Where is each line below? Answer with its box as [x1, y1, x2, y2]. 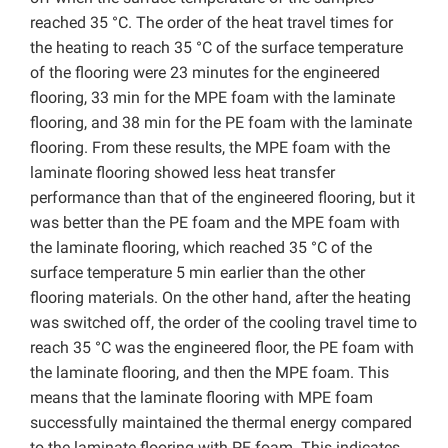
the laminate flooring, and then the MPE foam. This [30, 362, 389, 382]
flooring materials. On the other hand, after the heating [30, 287, 411, 307]
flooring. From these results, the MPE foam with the [30, 137, 390, 157]
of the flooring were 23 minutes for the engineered [30, 62, 380, 82]
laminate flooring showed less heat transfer [30, 162, 335, 182]
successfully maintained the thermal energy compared [30, 412, 412, 432]
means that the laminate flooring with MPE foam [30, 387, 373, 407]
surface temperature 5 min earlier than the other [30, 262, 365, 282]
